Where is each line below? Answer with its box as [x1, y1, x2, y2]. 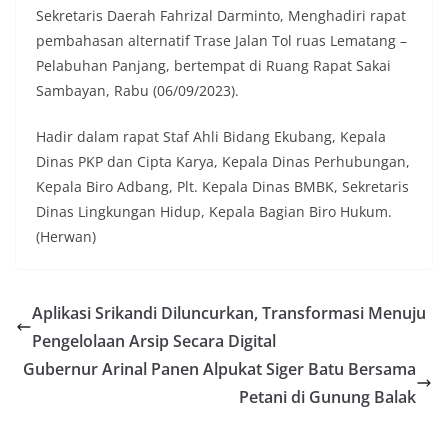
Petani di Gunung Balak [239, 386, 416, 409]
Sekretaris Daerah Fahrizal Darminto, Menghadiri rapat [36, 6, 406, 26]
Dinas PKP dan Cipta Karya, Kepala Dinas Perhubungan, [36, 152, 410, 172]
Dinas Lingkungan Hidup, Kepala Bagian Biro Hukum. [36, 202, 392, 222]
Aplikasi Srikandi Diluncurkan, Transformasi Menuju [32, 302, 426, 325]
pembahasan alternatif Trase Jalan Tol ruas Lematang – [36, 31, 407, 51]
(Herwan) [36, 227, 96, 247]
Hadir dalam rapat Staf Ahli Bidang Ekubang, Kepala [36, 127, 386, 147]
